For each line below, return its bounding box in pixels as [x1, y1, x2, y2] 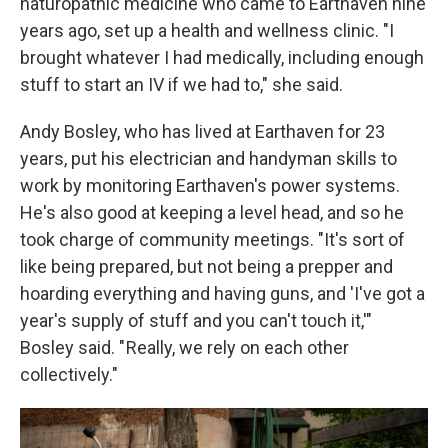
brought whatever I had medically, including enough [20, 47, 424, 68]
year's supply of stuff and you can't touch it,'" [20, 310, 372, 331]
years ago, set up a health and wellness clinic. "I [20, 20, 394, 41]
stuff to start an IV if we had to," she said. [20, 74, 343, 95]
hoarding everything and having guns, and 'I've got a [20, 283, 425, 304]
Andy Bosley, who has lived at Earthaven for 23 [20, 121, 385, 142]
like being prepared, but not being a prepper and [20, 256, 393, 277]
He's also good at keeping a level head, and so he [20, 202, 404, 223]
